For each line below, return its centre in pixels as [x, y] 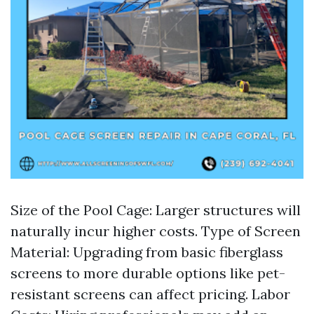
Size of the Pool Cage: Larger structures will [156, 210]
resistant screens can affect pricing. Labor [150, 294]
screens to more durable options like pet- [148, 273]
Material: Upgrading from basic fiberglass [147, 252]
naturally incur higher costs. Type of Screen [156, 231]
